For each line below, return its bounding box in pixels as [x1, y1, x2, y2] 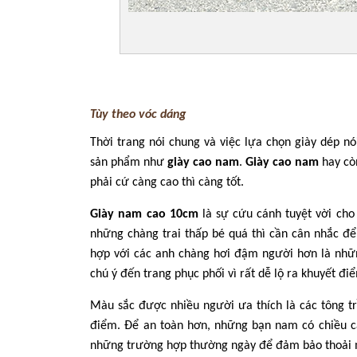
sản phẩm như [90, 156, 168, 169]
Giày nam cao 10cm [90, 208, 198, 221]
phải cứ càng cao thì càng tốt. [90, 176, 245, 189]
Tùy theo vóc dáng [90, 108, 186, 121]
